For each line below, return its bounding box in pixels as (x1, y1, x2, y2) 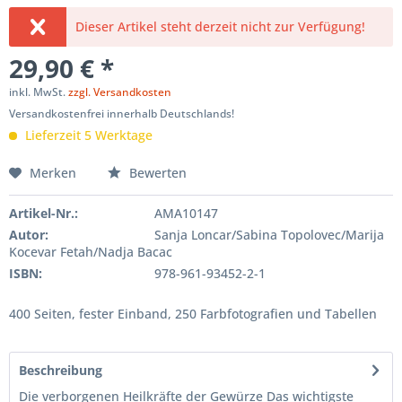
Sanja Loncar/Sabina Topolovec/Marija (153, 226, 384, 243)
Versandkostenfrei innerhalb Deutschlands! (9, 106, 234, 121)
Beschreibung (19, 362, 102, 379)
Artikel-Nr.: (9, 205, 78, 222)
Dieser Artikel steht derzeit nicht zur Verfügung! (75, 18, 366, 35)
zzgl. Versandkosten (68, 84, 171, 100)
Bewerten (126, 164, 187, 181)
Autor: (9, 226, 48, 243)
